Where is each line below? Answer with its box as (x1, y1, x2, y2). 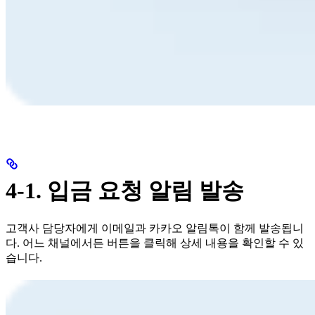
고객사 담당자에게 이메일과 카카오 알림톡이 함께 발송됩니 (6, 222, 304, 235)
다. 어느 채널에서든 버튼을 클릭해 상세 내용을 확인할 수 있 (6, 237, 304, 250)
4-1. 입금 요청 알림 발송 (6, 177, 244, 203)
